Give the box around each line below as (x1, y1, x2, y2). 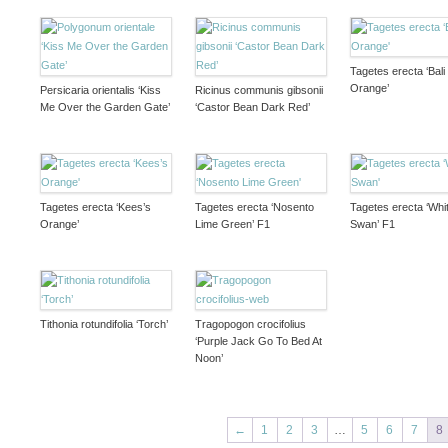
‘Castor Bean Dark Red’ (194, 100, 310, 113)
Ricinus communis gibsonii (194, 83, 323, 96)
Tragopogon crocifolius (194, 317, 306, 330)
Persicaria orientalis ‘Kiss (39, 83, 161, 96)
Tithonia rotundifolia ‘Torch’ (39, 317, 168, 330)
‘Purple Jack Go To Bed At (194, 334, 322, 347)
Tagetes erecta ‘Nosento (194, 200, 314, 213)
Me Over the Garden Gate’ (39, 100, 170, 113)
